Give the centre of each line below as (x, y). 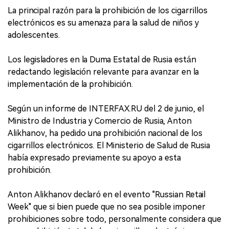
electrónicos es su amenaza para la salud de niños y (103, 23)
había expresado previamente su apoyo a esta (94, 158)
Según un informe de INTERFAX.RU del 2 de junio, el (106, 109)
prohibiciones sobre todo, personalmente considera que (114, 219)
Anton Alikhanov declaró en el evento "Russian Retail (107, 194)
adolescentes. (34, 35)
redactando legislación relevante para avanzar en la (103, 72)
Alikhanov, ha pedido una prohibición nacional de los (105, 133)
